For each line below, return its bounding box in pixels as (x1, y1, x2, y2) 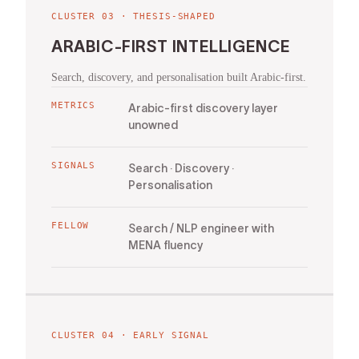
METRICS (51, 99, 96, 111)
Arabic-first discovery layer (128, 101, 278, 115)
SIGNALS (51, 159, 96, 171)
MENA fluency (128, 238, 203, 252)
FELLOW (51, 220, 90, 231)
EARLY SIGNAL (133, 329, 210, 341)
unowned (128, 118, 178, 131)
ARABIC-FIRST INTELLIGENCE (51, 37, 291, 55)
